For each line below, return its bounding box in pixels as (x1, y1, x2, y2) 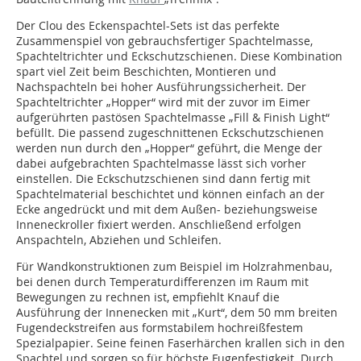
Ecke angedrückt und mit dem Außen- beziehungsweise (16, 201, 317, 218)
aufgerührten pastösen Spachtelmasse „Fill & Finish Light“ (16, 110, 330, 126)
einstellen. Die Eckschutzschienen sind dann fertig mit (16, 171, 310, 187)
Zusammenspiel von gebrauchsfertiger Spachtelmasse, (16, 33, 313, 49)
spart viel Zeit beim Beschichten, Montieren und (16, 64, 276, 80)
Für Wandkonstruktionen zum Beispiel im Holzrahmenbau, (16, 259, 332, 275)
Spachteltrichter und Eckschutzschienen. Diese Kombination (16, 48, 342, 64)
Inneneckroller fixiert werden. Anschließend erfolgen (16, 217, 301, 233)
